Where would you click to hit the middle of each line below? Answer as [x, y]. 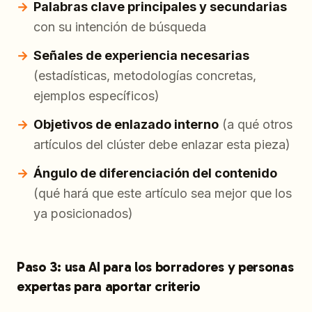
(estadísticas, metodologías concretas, [145, 76]
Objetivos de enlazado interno [126, 125]
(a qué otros [256, 125]
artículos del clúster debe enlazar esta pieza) [162, 145]
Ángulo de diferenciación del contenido [155, 173]
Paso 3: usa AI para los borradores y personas [155, 267]
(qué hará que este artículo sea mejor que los [163, 194]
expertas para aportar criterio [109, 287]
